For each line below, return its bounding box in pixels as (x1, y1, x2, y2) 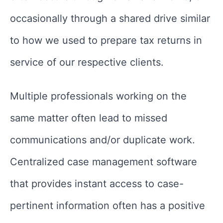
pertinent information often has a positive (10, 199, 205, 212)
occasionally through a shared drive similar (10, 12, 210, 24)
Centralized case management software (10, 155, 197, 168)
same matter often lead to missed (10, 111, 167, 124)
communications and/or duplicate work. (10, 133, 195, 146)
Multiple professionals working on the (10, 90, 187, 102)
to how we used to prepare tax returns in (10, 34, 202, 46)
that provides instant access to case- (10, 177, 184, 190)
